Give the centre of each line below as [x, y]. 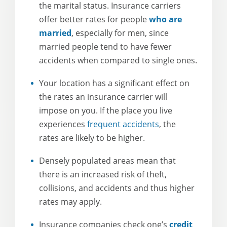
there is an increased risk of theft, [103, 174]
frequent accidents [123, 124]
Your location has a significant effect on [114, 83]
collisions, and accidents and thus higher [117, 188]
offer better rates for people [94, 19]
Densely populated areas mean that [107, 161]
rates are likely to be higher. [92, 138]
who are [165, 19]
